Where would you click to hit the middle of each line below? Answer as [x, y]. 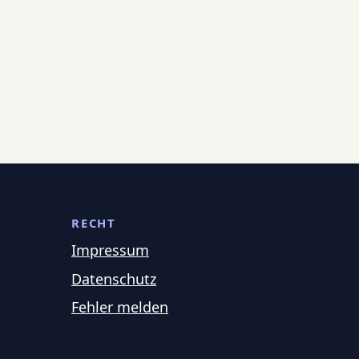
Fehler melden [120, 307]
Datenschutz [114, 278]
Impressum [110, 250]
